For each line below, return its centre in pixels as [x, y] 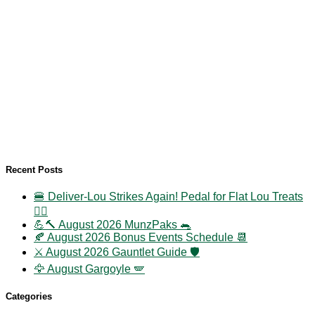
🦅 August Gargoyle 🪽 [89, 269]
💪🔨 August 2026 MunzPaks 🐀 [112, 225]
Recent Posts [34, 170]
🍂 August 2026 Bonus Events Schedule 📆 [141, 238]
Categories [29, 297]
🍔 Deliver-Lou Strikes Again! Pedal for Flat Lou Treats [168, 197]
